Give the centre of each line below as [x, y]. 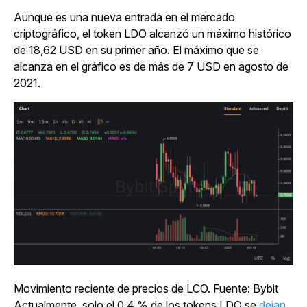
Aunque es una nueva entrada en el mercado [124, 17]
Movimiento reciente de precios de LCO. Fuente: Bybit [146, 288]
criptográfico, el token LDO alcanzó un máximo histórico [152, 34]
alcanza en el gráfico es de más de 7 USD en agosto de [151, 67]
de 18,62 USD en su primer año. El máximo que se [136, 50]
